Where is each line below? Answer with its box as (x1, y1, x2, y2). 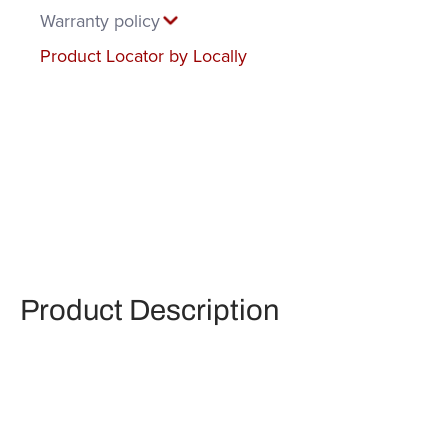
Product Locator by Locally (40, 43, 247, 70)
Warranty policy (40, 8, 160, 35)
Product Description (20, 294, 279, 327)
